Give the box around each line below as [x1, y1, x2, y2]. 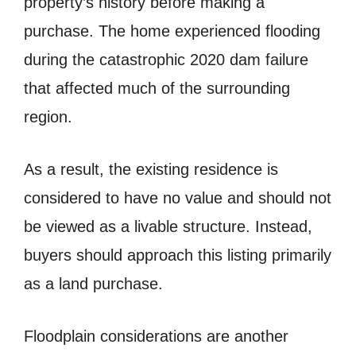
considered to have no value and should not [24, 188, 331, 207]
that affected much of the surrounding [24, 79, 290, 97]
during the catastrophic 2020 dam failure [24, 50, 308, 68]
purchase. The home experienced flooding [24, 21, 320, 40]
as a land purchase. [24, 274, 163, 292]
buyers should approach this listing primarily [24, 246, 331, 264]
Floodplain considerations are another [24, 327, 288, 345]
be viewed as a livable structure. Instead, [24, 217, 312, 235]
